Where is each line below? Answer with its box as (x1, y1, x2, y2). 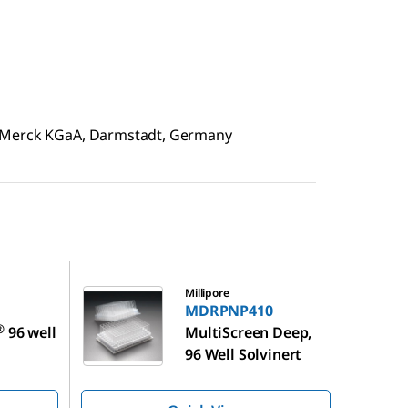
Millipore (185, 285, 229, 301)
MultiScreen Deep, (185, 322, 312, 342)
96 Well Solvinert (185, 344, 302, 364)
